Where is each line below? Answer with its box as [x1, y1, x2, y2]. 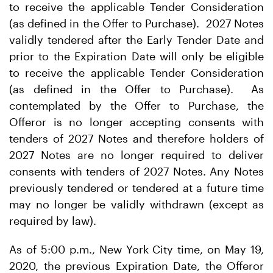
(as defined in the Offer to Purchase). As [9, 82, 264, 96]
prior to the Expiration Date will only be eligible [9, 49, 264, 63]
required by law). [9, 214, 96, 227]
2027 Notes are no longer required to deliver [9, 148, 264, 161]
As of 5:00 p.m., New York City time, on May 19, [9, 243, 264, 256]
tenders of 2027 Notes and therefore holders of [9, 132, 264, 145]
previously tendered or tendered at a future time [9, 181, 264, 194]
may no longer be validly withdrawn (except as [9, 197, 264, 211]
